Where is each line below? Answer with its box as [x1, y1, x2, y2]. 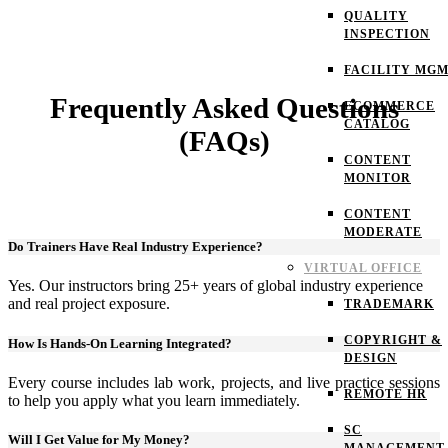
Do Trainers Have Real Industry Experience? [8, 239, 263, 255]
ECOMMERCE [344, 99, 435, 113]
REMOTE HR [344, 387, 427, 401]
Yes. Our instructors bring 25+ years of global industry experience [8, 277, 423, 295]
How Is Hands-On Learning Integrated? [8, 335, 232, 351]
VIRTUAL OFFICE [304, 261, 422, 275]
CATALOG [344, 117, 410, 131]
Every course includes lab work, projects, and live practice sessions [8, 373, 440, 391]
